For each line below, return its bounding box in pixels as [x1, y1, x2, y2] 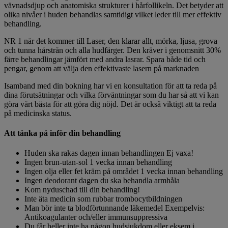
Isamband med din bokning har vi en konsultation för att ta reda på [4, 81, 217, 90]
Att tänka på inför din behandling [4, 129, 121, 138]
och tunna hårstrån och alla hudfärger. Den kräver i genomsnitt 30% [4, 45, 221, 54]
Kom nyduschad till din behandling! [24, 185, 140, 194]
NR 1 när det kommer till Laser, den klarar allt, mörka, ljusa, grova [4, 36, 217, 45]
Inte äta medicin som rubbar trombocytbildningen [24, 194, 182, 204]
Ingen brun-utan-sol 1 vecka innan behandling [24, 158, 172, 167]
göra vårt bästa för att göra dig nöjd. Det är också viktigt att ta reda [4, 99, 216, 108]
